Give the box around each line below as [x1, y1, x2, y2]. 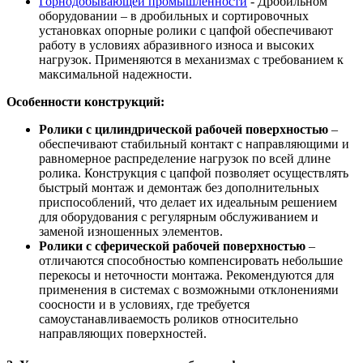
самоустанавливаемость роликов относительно [39, 311, 298, 326]
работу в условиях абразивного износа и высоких [39, 37, 314, 52]
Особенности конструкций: [6, 94, 164, 109]
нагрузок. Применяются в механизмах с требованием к [39, 52, 344, 66]
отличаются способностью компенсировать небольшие [39, 253, 343, 267]
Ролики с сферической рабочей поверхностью [39, 238, 305, 253]
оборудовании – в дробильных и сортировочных [39, 8, 309, 23]
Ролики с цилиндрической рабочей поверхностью [39, 122, 328, 136]
